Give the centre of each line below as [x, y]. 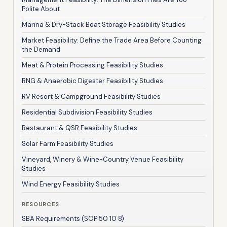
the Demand [41, 49]
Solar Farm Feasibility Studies [68, 143]
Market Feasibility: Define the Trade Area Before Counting [112, 40]
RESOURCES [41, 204]
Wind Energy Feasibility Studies [71, 184]
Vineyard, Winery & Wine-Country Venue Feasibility [103, 159]
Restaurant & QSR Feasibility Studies [80, 128]
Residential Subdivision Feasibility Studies [87, 112]
